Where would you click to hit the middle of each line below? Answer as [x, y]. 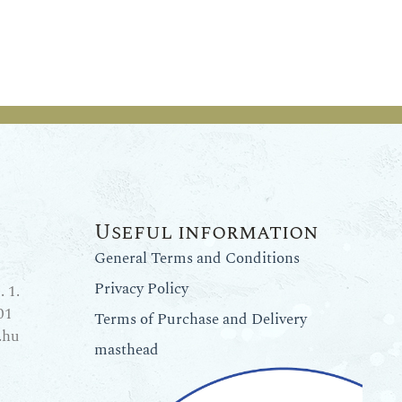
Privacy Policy [142, 288]
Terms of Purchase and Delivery [201, 319]
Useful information [207, 232]
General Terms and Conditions [197, 258]
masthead [127, 350]
